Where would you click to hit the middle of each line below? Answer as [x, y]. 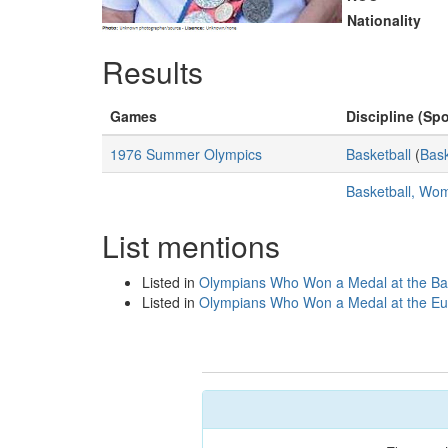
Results [152, 71]
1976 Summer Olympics [186, 154]
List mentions [191, 245]
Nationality [384, 20]
